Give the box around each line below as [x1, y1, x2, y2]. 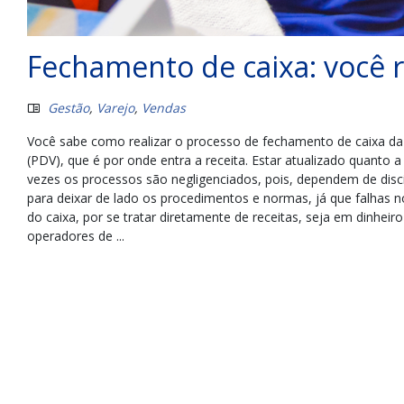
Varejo [96, 99, 134, 117]
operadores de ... [27, 227, 124, 245]
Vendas [142, 99, 186, 117]
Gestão [48, 99, 89, 117]
